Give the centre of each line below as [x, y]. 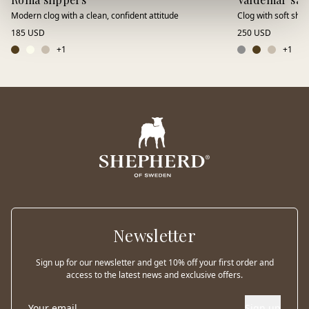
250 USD [254, 33]
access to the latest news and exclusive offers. [154, 275]
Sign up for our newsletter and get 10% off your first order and [154, 263]
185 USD [28, 33]
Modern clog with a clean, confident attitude [95, 16]
